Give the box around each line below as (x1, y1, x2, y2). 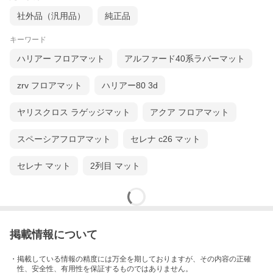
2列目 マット (90, 161, 140, 171)
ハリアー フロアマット (17, 54, 105, 64)
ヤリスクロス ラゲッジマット (17, 107, 130, 118)
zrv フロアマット (17, 80, 82, 91)
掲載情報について (10, 229, 97, 241)
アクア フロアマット (150, 107, 229, 118)
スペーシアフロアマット (17, 134, 111, 144)
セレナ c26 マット (130, 134, 200, 144)
